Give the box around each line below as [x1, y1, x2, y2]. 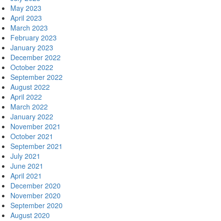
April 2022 [10, 92, 42, 102]
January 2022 [10, 111, 53, 121]
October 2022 [10, 62, 53, 72]
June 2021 [10, 161, 43, 171]
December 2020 [10, 181, 61, 190]
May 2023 [10, 3, 41, 13]
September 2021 [10, 141, 63, 151]
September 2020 [10, 200, 63, 210]
